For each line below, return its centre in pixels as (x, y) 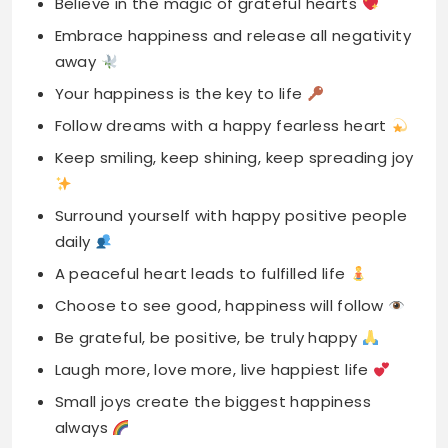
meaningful (100, 376)
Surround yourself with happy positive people (231, 106)
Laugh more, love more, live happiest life (214, 260)
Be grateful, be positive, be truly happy (208, 228)
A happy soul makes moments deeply (202, 350)
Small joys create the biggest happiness (213, 292)
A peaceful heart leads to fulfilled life (202, 164)
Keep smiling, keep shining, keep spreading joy (234, 48)
